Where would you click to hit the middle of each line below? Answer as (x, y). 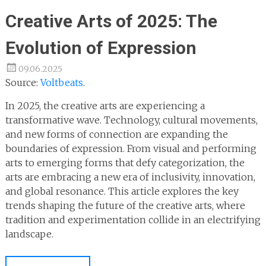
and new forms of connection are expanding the (116, 134)
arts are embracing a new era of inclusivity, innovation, (130, 177)
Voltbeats (61, 82)
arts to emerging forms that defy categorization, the (125, 162)
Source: (23, 82)
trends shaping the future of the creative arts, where (125, 205)
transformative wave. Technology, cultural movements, (131, 120)
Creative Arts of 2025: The (111, 21)
